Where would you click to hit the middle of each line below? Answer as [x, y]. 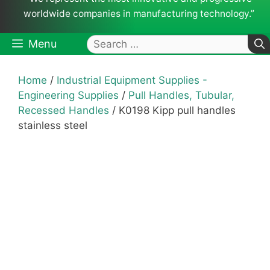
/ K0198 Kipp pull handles [172, 111]
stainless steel [53, 126]
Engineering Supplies [68, 96]
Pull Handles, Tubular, [181, 96]
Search [104, 42]
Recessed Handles [64, 111]
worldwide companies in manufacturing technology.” [139, 14]
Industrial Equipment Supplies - [132, 80]
